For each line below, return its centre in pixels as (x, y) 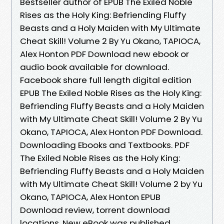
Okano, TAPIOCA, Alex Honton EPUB (90, 197)
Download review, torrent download (95, 210)
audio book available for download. (94, 67)
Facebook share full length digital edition (106, 80)
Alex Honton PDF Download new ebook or (104, 54)
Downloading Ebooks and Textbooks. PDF (105, 145)
